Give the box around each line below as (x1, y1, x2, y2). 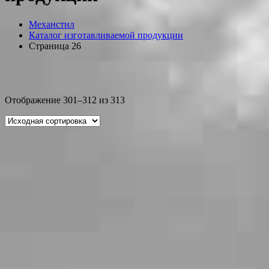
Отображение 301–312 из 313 (5, 94, 125, 105)
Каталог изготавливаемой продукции (29, 29, 183, 40)
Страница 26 (29, 40, 81, 51)
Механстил (29, 19, 74, 29)
